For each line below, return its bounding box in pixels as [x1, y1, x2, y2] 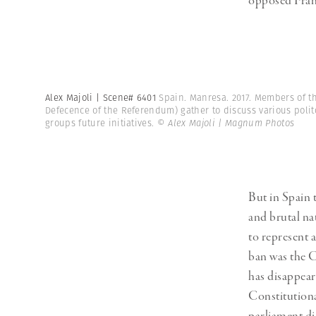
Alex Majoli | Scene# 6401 [45, 91, 159, 105]
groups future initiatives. [45, 116, 157, 130]
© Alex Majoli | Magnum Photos [157, 116, 295, 130]
